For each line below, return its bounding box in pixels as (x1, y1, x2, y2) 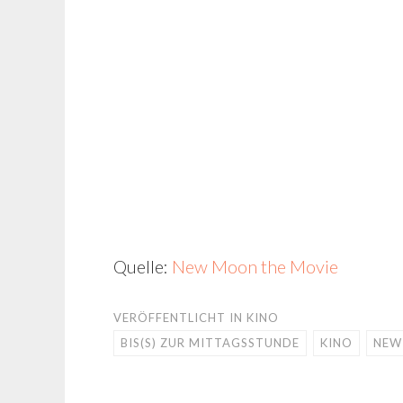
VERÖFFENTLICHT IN (113, 310, 246, 325)
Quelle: (113, 255, 172, 277)
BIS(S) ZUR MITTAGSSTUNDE (121, 336, 300, 350)
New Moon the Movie (172, 255, 338, 277)
